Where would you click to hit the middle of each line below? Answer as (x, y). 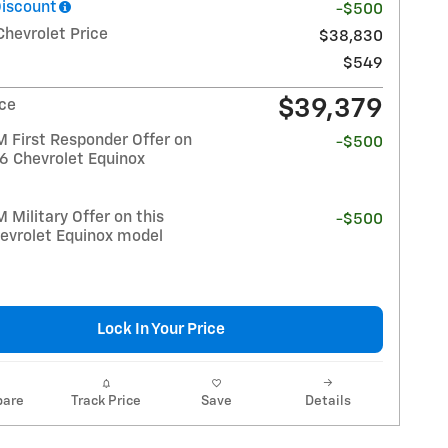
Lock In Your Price (161, 329)
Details (327, 400)
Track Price (105, 400)
